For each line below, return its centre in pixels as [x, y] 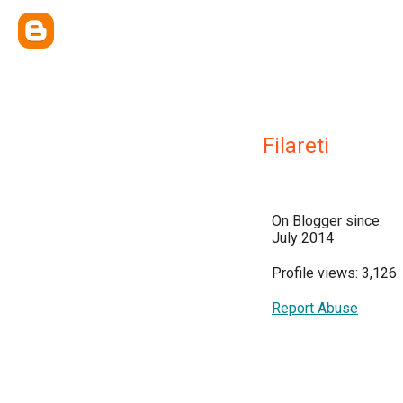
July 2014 [303, 238]
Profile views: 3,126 [334, 273]
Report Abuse [315, 308]
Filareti [296, 146]
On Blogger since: [327, 221]
